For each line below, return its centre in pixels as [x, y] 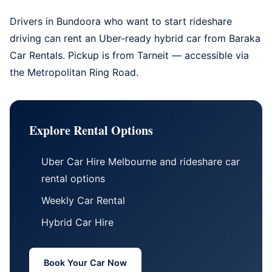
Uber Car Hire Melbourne [99, 161]
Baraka [245, 38]
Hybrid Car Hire [77, 222]
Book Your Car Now [85, 262]
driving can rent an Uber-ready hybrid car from [119, 38]
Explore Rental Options [91, 130]
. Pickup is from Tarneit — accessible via [156, 55]
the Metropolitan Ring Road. [74, 72]
